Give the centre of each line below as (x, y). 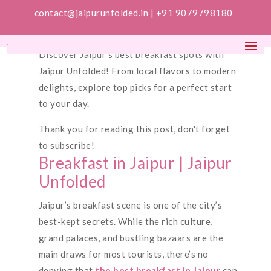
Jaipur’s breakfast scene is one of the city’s (130, 205)
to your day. (64, 103)
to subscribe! (67, 145)
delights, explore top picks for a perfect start (135, 87)
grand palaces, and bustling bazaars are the (131, 238)
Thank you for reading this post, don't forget (134, 129)
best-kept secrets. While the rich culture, (126, 221)
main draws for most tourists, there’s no (123, 254)
